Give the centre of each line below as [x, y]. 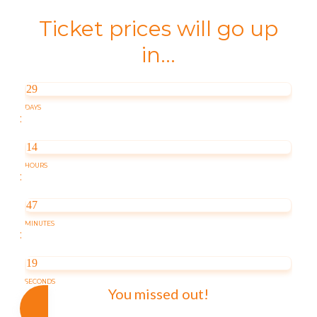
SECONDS [40, 282]
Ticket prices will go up [158, 29]
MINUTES [40, 224]
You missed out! [158, 294]
